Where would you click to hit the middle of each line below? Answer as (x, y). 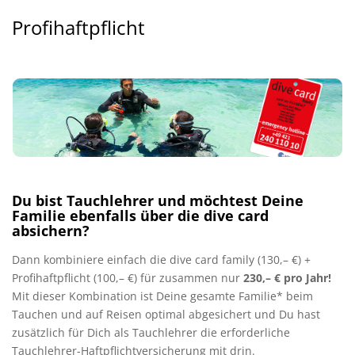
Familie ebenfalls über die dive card (140, 216)
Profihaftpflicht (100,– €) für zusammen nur (128, 278)
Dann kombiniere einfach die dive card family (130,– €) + (161, 260)
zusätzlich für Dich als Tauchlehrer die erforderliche (151, 333)
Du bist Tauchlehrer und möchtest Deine (158, 201)
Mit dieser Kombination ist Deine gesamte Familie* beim (162, 296)
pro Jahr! (307, 278)
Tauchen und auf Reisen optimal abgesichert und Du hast (166, 315)
